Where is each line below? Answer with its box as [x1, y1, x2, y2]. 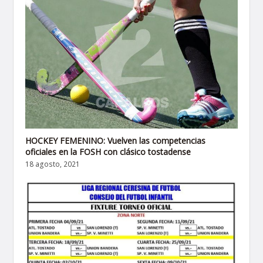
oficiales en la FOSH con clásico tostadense [25, 146, 191, 158]
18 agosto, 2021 [25, 159, 80, 170]
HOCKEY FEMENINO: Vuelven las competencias [25, 135, 206, 147]
